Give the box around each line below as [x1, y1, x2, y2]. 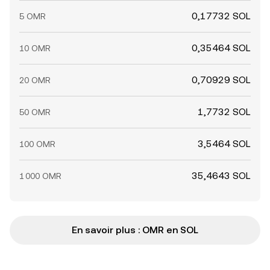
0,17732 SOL [192, 10, 251, 22]
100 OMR [19, 139, 55, 149]
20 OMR [19, 75, 51, 85]
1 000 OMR [19, 171, 61, 181]
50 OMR [19, 107, 51, 117]
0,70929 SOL [192, 74, 251, 86]
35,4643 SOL [192, 170, 251, 181]
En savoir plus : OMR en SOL [72, 224, 198, 236]
